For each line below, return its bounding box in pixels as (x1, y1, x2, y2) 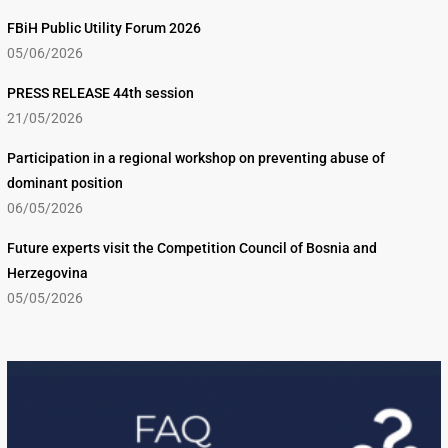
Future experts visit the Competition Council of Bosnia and (7, 240, 377, 257)
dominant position (7, 175, 123, 192)
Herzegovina (7, 265, 88, 282)
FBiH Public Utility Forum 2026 (7, 20, 201, 37)
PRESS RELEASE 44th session (7, 85, 194, 102)
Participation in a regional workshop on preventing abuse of (7, 150, 385, 167)
